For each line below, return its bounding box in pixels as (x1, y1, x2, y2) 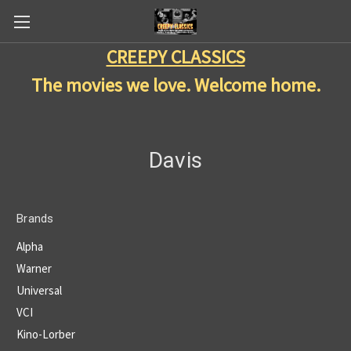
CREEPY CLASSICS (106, 45, 245, 69)
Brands (16, 212, 54, 226)
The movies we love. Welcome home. (31, 73, 320, 97)
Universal (16, 282, 62, 298)
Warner (16, 260, 52, 276)
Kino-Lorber (16, 326, 75, 342)
